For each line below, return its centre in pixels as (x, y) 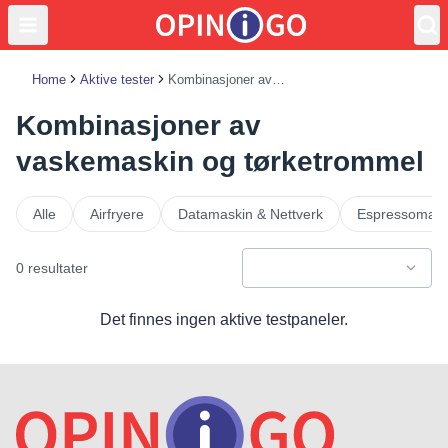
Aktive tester (117, 79)
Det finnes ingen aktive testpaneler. (224, 319)
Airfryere (117, 213)
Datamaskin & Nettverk (250, 213)
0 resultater (52, 267)
